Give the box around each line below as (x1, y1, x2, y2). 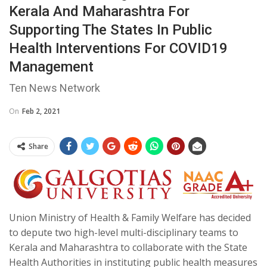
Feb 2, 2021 (22, 106, 60, 117)
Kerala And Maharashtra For (9, 3, 190, 20)
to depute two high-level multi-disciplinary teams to (9, 226, 238, 240)
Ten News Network (9, 82, 100, 95)
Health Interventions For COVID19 (9, 40, 228, 57)
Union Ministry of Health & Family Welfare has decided (9, 211, 251, 225)
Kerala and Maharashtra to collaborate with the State (9, 241, 247, 254)
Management (9, 58, 94, 76)
